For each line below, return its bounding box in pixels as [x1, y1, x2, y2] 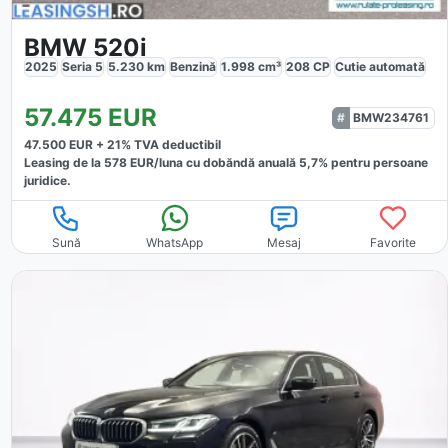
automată [368, 58, 425, 74]
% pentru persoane [317, 154, 428, 170]
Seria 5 [61, 58, 103, 74]
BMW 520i [23, 32, 147, 62]
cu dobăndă [182, 154, 255, 170]
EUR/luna [126, 154, 183, 170]
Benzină [169, 58, 216, 74]
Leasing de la [23, 154, 104, 170]
